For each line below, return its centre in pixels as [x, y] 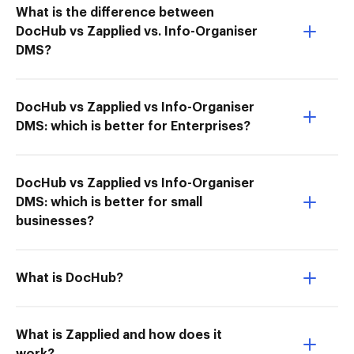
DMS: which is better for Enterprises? [133, 126]
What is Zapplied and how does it [119, 335]
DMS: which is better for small [109, 202]
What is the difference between [115, 13]
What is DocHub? [70, 278]
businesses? [55, 221]
